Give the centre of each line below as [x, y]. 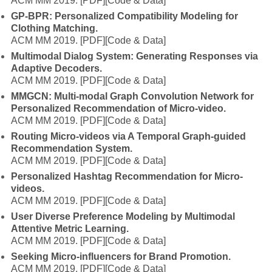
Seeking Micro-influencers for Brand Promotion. [121, 257]
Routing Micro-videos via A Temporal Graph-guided [129, 136]
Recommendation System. [72, 148]
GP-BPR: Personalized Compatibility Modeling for [125, 16]
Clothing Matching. [55, 28]
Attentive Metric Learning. [70, 229]
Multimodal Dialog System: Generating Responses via [135, 56]
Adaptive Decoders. [57, 68]
